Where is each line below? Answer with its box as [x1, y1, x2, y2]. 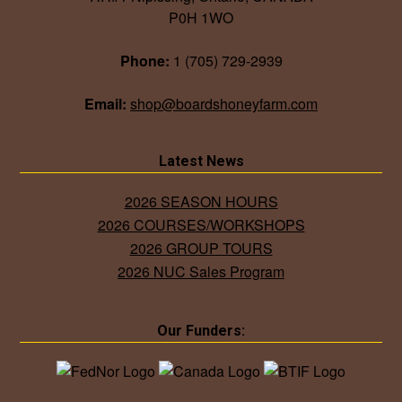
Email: [84, 93, 127, 115]
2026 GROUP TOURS [129, 238, 273, 259]
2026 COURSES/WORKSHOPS [97, 214, 305, 236]
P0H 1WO [169, 7, 233, 29]
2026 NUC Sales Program [118, 261, 284, 283]
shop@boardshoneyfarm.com [130, 93, 318, 115]
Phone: [119, 50, 170, 72]
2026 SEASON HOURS [124, 191, 278, 213]
